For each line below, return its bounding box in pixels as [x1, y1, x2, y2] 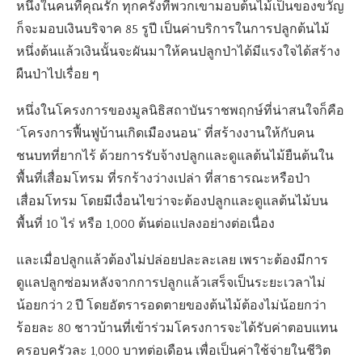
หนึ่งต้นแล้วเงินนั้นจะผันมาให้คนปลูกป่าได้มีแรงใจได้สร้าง [16, 43, 340, 62]
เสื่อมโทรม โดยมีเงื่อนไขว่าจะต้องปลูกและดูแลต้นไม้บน [16, 192, 328, 212]
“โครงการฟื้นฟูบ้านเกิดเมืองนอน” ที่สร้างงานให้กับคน [16, 124, 314, 144]
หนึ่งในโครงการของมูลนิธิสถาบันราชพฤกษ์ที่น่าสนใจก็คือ [16, 102, 344, 121]
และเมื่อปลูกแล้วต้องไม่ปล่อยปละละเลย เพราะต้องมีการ [16, 251, 328, 271]
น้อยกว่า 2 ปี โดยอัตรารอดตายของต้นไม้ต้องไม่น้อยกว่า [16, 297, 326, 316]
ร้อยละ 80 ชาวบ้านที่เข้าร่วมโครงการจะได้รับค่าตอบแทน [16, 319, 338, 339]
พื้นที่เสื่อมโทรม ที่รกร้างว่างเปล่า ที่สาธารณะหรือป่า [16, 170, 310, 189]
